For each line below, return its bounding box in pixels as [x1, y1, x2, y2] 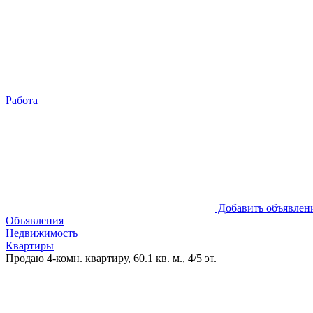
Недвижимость [6, 227, 78, 239]
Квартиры [6, 240, 54, 252]
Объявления [6, 214, 64, 226]
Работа [6, 94, 38, 106]
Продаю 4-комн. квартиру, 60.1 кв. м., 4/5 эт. [6, 252, 217, 264]
